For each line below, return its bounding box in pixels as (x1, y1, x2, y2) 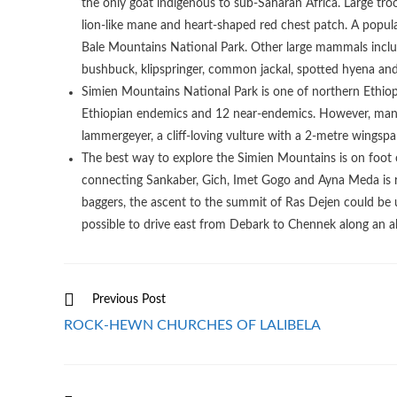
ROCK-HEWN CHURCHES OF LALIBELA (64, 318, 321, 333)
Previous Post (92, 293, 166, 307)
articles (63, 325, 102, 339)
